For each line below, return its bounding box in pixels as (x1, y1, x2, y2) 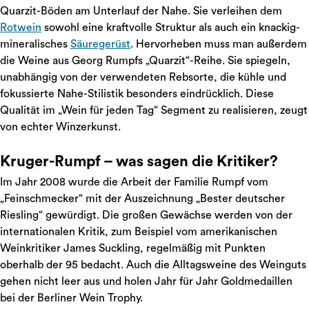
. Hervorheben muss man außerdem (130, 39, 307, 50)
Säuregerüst (70, 39, 130, 50)
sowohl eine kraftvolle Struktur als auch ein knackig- (41, 22, 300, 33)
